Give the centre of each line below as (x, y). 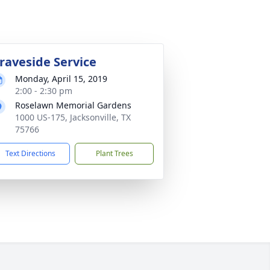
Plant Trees (114, 153)
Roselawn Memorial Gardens (73, 105)
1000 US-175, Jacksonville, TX (73, 117)
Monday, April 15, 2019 (61, 79)
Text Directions (30, 153)
